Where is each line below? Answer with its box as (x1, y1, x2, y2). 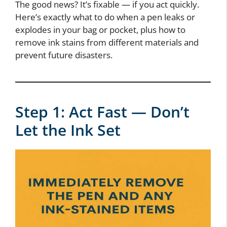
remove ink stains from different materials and (15, 36, 199, 48)
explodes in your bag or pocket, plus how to (15, 23, 185, 35)
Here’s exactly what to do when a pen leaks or (15, 11, 195, 23)
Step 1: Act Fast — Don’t (15, 101, 190, 122)
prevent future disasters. (15, 49, 112, 61)
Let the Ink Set (15, 119, 121, 140)
